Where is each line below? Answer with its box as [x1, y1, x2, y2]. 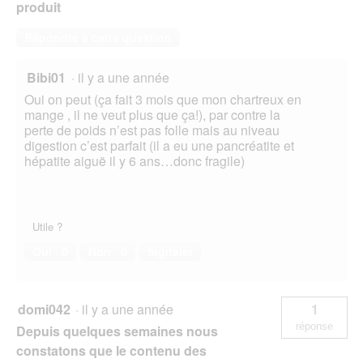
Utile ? [32, 219, 62, 235]
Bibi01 [27, 68, 66, 88]
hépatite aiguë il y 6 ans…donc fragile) [24, 152, 245, 171]
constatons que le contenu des [16, 341, 207, 361]
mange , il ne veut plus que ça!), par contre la [24, 105, 280, 125]
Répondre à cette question [24, 29, 172, 46]
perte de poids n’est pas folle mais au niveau [24, 121, 280, 140]
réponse [296, 320, 333, 333]
